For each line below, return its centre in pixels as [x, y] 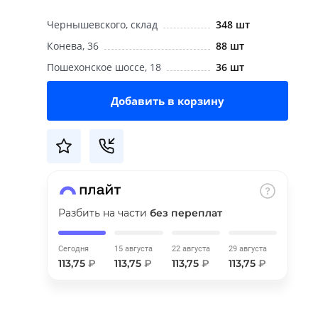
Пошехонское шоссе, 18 [104, 67]
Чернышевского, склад [103, 25]
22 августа [191, 249]
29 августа [247, 249]
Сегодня [74, 249]
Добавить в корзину [168, 101]
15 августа [134, 249]
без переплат [186, 213]
